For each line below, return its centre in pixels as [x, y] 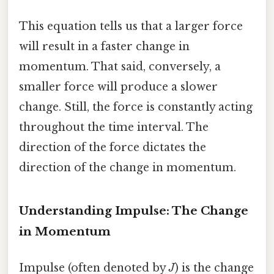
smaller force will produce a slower [118, 87]
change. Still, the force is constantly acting [136, 107]
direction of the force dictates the [113, 147]
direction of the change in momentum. [128, 167]
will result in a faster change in [104, 46]
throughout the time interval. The [114, 127]
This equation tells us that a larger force [131, 26]
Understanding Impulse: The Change [134, 210]
